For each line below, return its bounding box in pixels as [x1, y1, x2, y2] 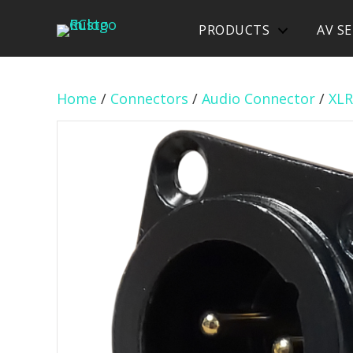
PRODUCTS [199, 21, 269, 39]
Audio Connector [202, 89, 315, 108]
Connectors [110, 89, 188, 108]
